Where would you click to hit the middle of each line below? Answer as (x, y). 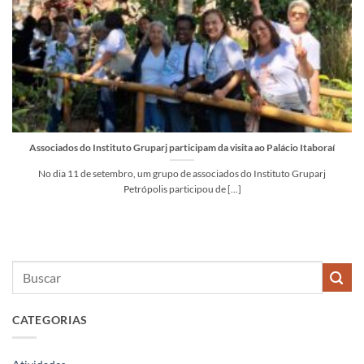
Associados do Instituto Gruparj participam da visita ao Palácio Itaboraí (182, 148)
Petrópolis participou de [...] (182, 189)
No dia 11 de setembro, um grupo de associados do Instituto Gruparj (182, 174)
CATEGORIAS (50, 319)
